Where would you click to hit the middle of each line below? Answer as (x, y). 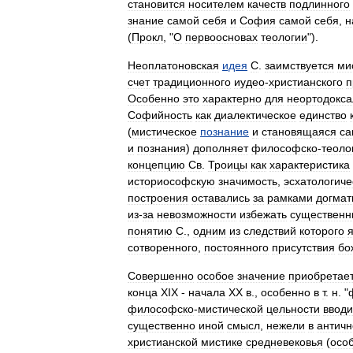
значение (261, 276)
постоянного (236, 247)
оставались (221, 198)
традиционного (192, 82)
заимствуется (299, 65)
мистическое (164, 132)
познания (162, 148)
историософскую (171, 181)
